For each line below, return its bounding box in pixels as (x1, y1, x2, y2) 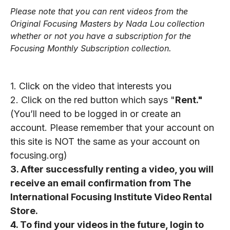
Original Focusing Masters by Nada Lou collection (10, 18, 204, 29)
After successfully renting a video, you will (21, 163, 214, 175)
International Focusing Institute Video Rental (10, 191, 212, 202)
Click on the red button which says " (21, 94, 175, 105)
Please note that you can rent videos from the (10, 6, 188, 16)
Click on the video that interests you (19, 80, 171, 91)
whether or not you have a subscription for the (10, 30, 191, 41)
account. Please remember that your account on (10, 122, 214, 133)
